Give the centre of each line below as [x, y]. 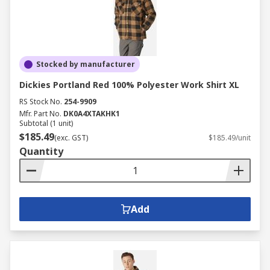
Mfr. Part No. [40, 114]
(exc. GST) [71, 138]
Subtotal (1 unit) [46, 123]
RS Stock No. [41, 102]
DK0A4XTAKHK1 [92, 114]
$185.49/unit [230, 138]
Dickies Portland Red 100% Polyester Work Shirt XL [129, 85]
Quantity [41, 151]
